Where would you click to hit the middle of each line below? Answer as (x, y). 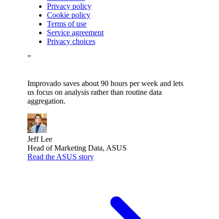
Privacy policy (69, 6)
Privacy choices (71, 41)
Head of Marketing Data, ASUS (77, 148)
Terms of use (67, 23)
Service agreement (75, 32)
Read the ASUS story (61, 156)
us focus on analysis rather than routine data (95, 92)
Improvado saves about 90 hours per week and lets (105, 83)
